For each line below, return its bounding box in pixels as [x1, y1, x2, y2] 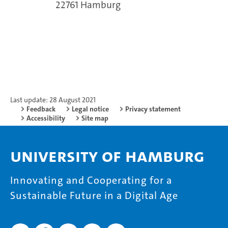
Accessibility [26, 113, 65, 123]
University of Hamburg [10, 144, 205, 168]
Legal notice [72, 104, 109, 113]
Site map [81, 113, 108, 123]
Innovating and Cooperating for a [10, 174, 172, 187]
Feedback [26, 104, 55, 113]
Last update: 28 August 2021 [10, 95, 96, 104]
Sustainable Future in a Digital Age [10, 189, 178, 202]
